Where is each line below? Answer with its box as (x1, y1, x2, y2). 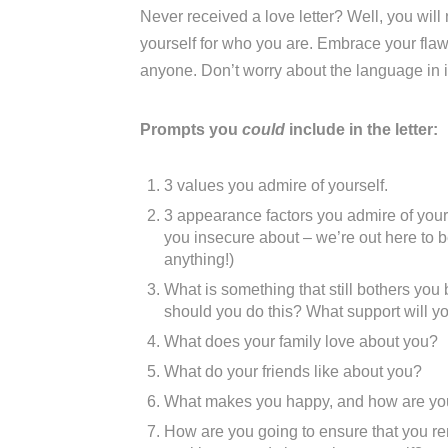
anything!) (164, 251, 234, 269)
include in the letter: (285, 121, 438, 139)
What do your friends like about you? (164, 363, 422, 381)
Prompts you (140, 121, 242, 139)
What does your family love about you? (164, 333, 438, 351)
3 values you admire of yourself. (164, 177, 388, 195)
